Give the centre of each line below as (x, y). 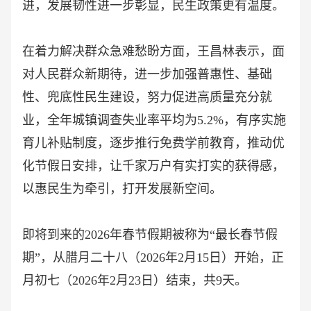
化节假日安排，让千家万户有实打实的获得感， (153, 166)
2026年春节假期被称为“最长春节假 (181, 235)
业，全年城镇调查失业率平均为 (110, 120)
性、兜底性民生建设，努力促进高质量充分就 (147, 98)
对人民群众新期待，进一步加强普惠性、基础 (147, 75)
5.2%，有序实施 (242, 120)
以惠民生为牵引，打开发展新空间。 (122, 189)
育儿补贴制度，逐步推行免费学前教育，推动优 (153, 143)
